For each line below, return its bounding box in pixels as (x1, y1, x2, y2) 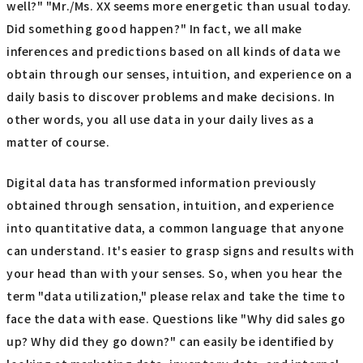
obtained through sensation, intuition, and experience (6, 197, 335, 214)
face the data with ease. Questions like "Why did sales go (6, 310, 346, 327)
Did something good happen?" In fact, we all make (6, 19, 302, 36)
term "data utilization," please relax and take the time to (6, 288, 346, 305)
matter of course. (6, 133, 110, 150)
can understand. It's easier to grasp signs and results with (6, 242, 356, 259)
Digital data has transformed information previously (6, 174, 317, 191)
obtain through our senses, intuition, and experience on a (6, 65, 352, 82)
